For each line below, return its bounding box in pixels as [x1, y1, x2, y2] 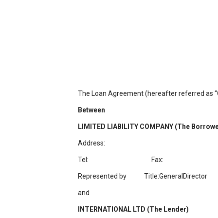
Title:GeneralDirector [144, 172, 207, 180]
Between [78, 106, 105, 114]
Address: [78, 139, 105, 147]
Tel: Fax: [78, 156, 163, 163]
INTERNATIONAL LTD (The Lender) [78, 205, 189, 213]
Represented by [78, 172, 127, 180]
